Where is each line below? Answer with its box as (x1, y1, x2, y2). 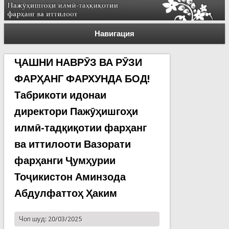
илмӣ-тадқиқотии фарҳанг (14, 121, 147, 134)
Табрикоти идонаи (14, 88, 106, 101)
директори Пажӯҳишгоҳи (14, 105, 138, 118)
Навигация (95, 29, 134, 38)
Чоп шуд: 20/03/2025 (18, 215, 82, 223)
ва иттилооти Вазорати (14, 138, 131, 150)
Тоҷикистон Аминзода (14, 170, 126, 183)
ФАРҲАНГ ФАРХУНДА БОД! (14, 72, 150, 85)
